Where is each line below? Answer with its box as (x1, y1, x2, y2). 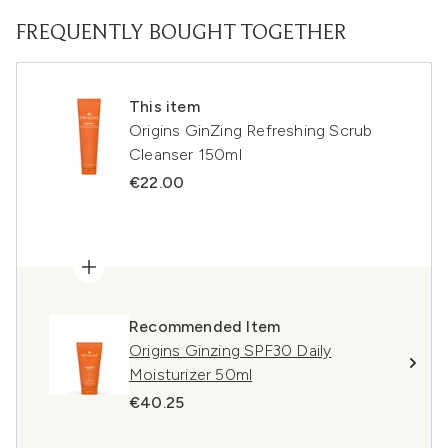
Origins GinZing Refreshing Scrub (129, 121, 373, 140)
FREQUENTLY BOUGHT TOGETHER (16, 23, 347, 45)
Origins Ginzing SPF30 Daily (129, 341, 332, 360)
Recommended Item (129, 317, 281, 336)
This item (129, 97, 200, 116)
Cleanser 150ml (129, 145, 242, 164)
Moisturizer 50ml (129, 365, 253, 384)
